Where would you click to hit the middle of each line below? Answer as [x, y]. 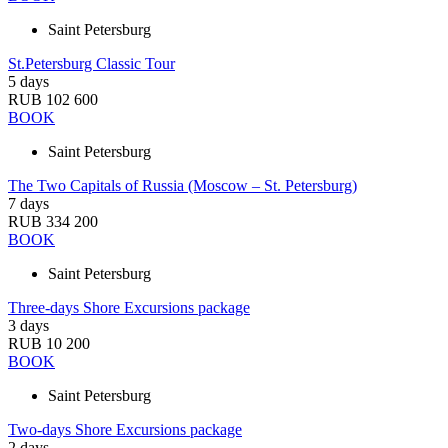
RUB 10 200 [49, 343]
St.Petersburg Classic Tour [91, 63]
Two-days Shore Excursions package [125, 429]
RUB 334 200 [53, 221]
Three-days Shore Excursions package [129, 307]
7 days [28, 203]
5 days [28, 81]
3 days [28, 325]
